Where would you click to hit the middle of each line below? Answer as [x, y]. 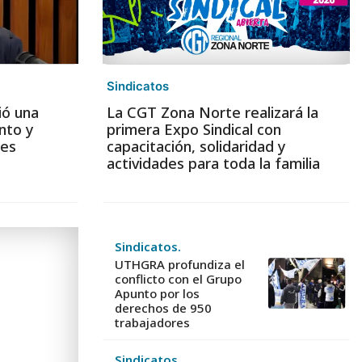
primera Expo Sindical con [194, 130]
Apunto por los [157, 293]
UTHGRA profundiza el [180, 264]
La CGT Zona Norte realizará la [212, 113]
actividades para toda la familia [213, 164]
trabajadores [152, 322]
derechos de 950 [163, 307]
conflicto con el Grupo [178, 278]
